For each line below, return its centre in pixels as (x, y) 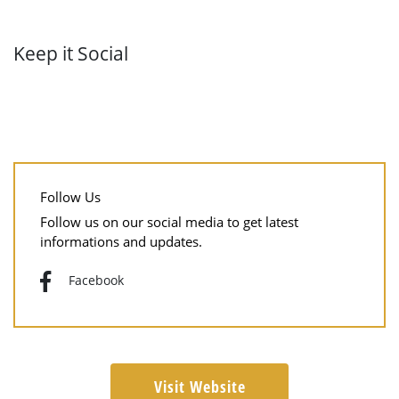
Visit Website (199, 387)
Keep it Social (71, 53)
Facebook (96, 280)
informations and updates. (121, 241)
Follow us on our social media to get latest (169, 221)
